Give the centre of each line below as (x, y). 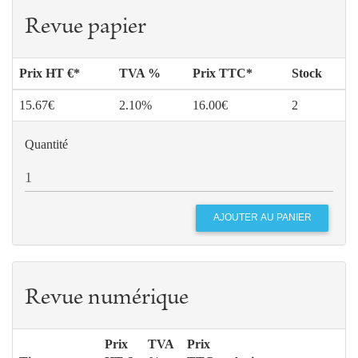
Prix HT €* (50, 73)
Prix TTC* (223, 73)
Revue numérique (107, 298)
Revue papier (86, 28)
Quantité (46, 144)
